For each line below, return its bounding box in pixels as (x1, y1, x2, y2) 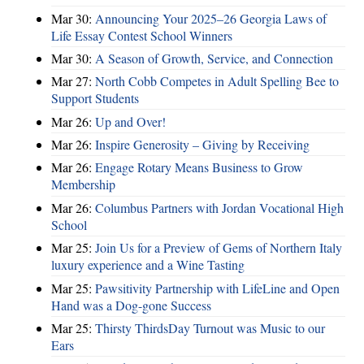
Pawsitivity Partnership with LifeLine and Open (95, 279, 340, 297)
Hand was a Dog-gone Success (51, 296, 211, 314)
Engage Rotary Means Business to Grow (95, 158, 303, 176)
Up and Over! (95, 112, 166, 130)
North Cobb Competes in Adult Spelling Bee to (95, 72, 339, 90)
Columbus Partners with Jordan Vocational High (95, 198, 344, 216)
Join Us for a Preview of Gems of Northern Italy (95, 239, 342, 257)
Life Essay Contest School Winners (51, 26, 232, 44)
